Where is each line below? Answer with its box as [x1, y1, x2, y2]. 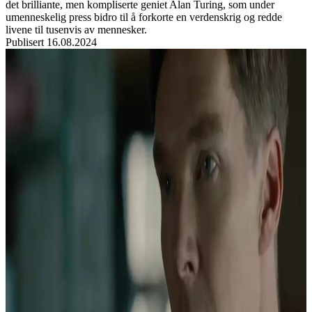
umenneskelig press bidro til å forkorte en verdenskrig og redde [6, 11, 282, 24]
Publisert [6, 36, 44, 49]
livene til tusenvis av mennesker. [6, 24, 147, 36]
